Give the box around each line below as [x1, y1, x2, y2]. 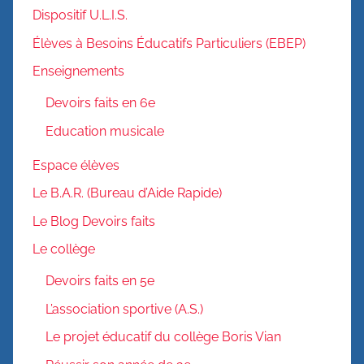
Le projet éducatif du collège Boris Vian [45, 329, 281, 345]
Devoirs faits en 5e [45, 273, 154, 289]
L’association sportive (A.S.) [45, 301, 203, 317]
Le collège [32, 241, 95, 258]
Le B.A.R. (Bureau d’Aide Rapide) [32, 185, 222, 201]
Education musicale [45, 123, 164, 139]
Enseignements [32, 63, 124, 80]
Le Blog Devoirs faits [32, 213, 155, 229]
